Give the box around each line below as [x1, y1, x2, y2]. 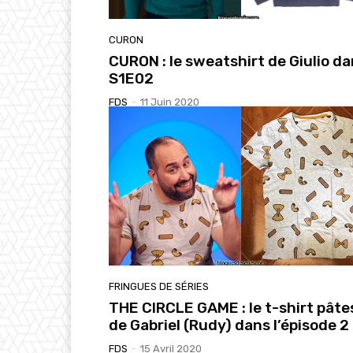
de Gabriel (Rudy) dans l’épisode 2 [109, 315, 349, 334]
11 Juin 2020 [140, 96, 199, 109]
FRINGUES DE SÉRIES [109, 280, 209, 292]
